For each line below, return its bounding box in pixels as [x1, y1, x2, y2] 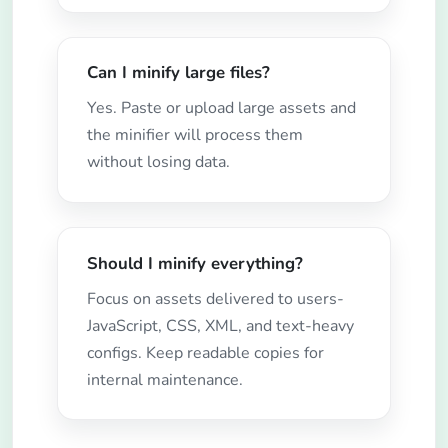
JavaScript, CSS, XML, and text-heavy [86, 314, 354, 337]
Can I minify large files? [86, 61, 270, 85]
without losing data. [86, 151, 230, 174]
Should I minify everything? [86, 251, 303, 275]
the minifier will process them [86, 124, 303, 147]
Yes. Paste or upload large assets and [86, 97, 356, 120]
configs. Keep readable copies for [86, 341, 324, 364]
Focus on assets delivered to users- [86, 287, 344, 310]
